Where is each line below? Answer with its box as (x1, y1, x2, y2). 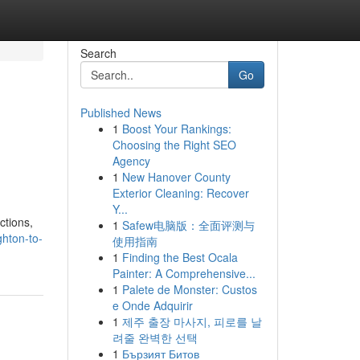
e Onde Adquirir (112, 297, 193, 313)
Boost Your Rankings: (121, 121, 231, 137)
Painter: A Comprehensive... (112, 265, 256, 281)
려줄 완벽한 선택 (112, 329, 198, 346)
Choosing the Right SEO (112, 137, 236, 153)
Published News (80, 104, 162, 121)
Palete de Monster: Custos (121, 281, 257, 297)
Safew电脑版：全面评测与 (121, 217, 255, 233)
